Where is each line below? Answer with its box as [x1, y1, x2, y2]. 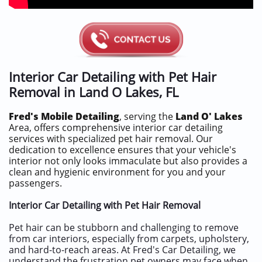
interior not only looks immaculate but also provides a [9, 154, 247, 167]
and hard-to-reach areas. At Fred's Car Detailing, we [9, 243, 236, 256]
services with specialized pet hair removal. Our [9, 132, 213, 145]
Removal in [9, 83, 79, 101]
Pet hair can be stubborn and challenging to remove [9, 221, 239, 234]
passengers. [9, 177, 62, 189]
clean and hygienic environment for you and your [9, 166, 226, 178]
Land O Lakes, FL [79, 83, 178, 101]
